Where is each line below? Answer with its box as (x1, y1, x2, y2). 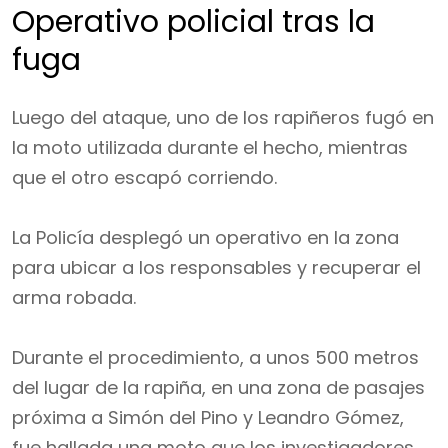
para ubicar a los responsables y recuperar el (12, 255, 421, 280)
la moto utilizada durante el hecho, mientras (12, 135, 408, 160)
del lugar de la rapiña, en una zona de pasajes (12, 375, 425, 400)
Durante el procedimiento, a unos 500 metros (12, 345, 419, 370)
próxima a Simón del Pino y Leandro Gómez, (12, 405, 404, 430)
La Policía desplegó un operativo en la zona (12, 225, 399, 250)
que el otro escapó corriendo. (12, 165, 277, 190)
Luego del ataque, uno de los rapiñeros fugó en (12, 105, 434, 130)
